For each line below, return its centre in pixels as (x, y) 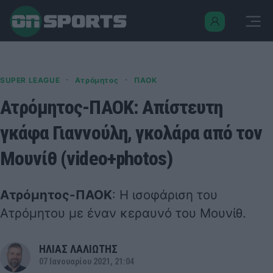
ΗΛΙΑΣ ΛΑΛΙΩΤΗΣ (78, 249)
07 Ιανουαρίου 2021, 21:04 (87, 262)
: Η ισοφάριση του (165, 195)
